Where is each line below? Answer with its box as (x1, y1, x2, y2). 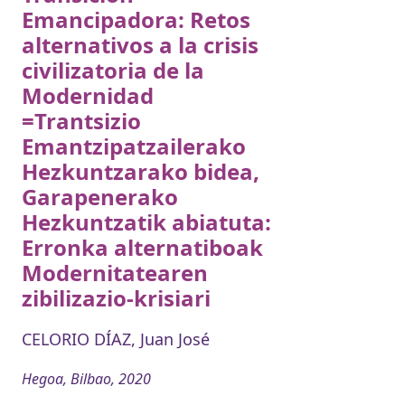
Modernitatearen (22, 257, 208, 287)
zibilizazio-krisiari (22, 282, 211, 313)
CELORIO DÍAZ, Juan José (22, 327, 210, 350)
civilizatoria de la (22, 54, 204, 85)
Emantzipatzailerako (22, 130, 246, 161)
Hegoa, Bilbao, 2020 (22, 368, 151, 389)
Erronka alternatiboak (22, 231, 263, 262)
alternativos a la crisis (22, 29, 259, 60)
